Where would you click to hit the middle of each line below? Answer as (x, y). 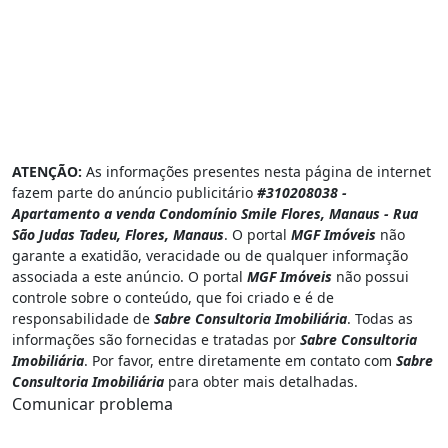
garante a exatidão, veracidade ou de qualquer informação (210, 255)
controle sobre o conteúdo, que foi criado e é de (173, 297)
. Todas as (380, 318)
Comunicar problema (92, 403)
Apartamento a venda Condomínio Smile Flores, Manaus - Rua (215, 213)
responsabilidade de (83, 318)
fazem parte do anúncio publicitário (134, 192)
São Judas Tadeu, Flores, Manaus (118, 234)
